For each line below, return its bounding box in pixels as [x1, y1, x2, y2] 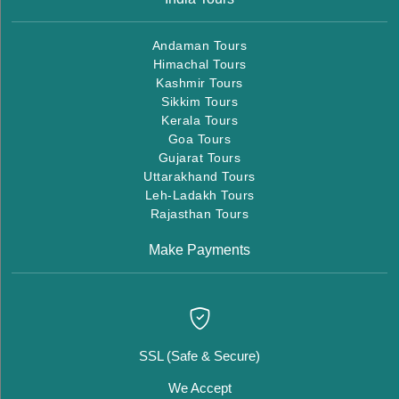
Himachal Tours [152, 56, 247, 71]
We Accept [167, 379, 232, 395]
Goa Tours [167, 131, 232, 146]
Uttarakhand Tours [143, 168, 256, 183]
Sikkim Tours [161, 94, 238, 109]
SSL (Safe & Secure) [139, 347, 260, 363]
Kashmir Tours [156, 75, 243, 90]
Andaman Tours [151, 37, 248, 53]
